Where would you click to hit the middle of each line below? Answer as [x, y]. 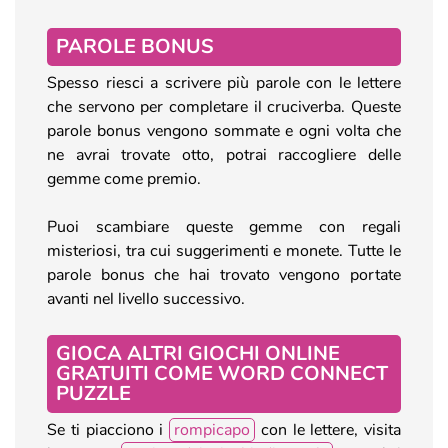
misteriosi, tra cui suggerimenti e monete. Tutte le [224, 250]
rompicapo [212, 429]
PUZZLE [93, 393]
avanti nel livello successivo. [146, 298]
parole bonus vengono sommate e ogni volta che [224, 130]
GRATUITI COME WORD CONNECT [222, 373]
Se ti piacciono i [108, 429]
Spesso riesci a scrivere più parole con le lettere [224, 82]
